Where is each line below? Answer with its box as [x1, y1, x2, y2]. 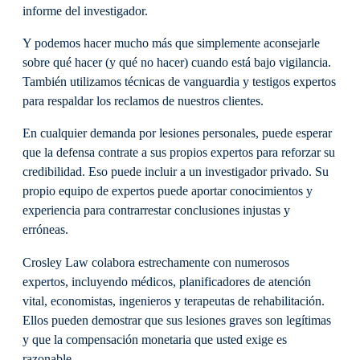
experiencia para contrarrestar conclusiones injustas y [22, 203, 290, 219]
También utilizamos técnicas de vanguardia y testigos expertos [22, 75, 336, 90]
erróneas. [22, 223, 68, 238]
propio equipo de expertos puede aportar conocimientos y [22, 184, 313, 199]
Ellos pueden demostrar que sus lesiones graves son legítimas [22, 313, 331, 328]
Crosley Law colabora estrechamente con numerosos [22, 255, 289, 270]
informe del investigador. [22, 3, 151, 18]
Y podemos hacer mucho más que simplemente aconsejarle [22, 36, 320, 51]
